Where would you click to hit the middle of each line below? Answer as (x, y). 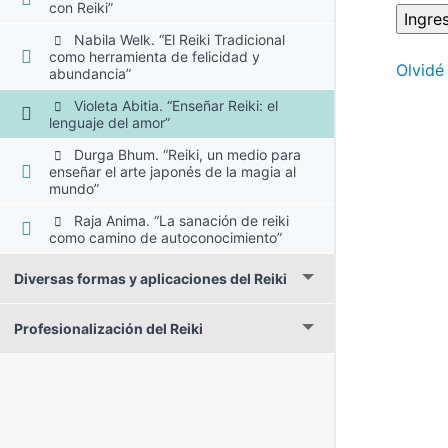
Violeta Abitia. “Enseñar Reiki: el (173, 105)
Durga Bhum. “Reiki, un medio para (185, 154)
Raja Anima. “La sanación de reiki (179, 220)
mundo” (74, 188)
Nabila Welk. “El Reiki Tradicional (177, 39)
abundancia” (90, 73)
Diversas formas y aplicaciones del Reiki (150, 278)
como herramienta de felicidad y (155, 56)
